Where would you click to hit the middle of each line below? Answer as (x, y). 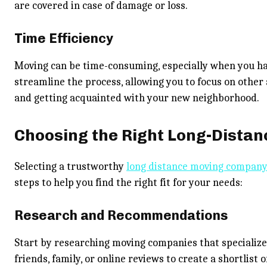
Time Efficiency (64, 38)
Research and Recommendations (121, 215)
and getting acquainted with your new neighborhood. (137, 98)
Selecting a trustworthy (70, 167)
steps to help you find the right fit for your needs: (128, 183)
